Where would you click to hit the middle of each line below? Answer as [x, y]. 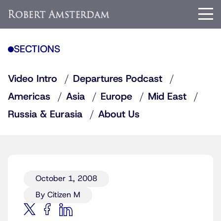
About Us [119, 114]
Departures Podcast [118, 79]
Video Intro [33, 79]
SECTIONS [37, 49]
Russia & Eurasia [45, 114]
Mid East [167, 97]
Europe [116, 97]
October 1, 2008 [66, 179]
